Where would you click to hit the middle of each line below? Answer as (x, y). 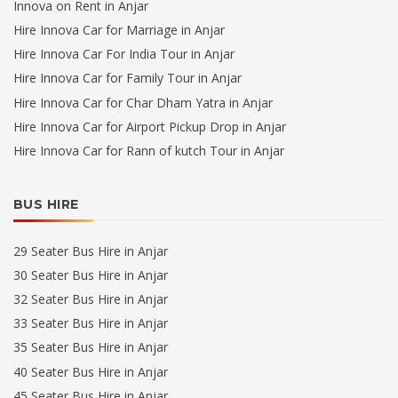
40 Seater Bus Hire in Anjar (91, 371)
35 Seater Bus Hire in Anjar (91, 347)
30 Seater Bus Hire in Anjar (91, 275)
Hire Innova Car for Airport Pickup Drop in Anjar (150, 126)
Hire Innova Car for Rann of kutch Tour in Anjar (149, 150)
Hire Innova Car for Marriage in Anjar (119, 30)
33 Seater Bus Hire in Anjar (91, 323)
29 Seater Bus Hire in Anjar (91, 251)
